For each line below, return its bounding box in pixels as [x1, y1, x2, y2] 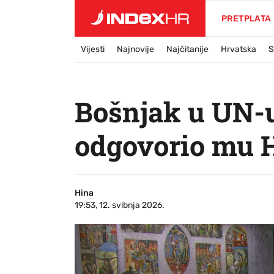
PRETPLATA [221, 13, 272, 24]
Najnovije [117, 44, 154, 54]
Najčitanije [166, 44, 209, 54]
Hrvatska [221, 44, 256, 54]
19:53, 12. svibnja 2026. [75, 200, 165, 210]
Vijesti [81, 44, 105, 54]
